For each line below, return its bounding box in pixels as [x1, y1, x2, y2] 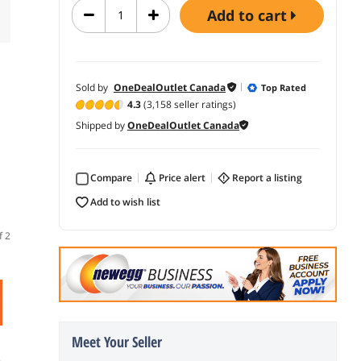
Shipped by [76, 118, 127, 132]
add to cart [217, 5, 291, 25]
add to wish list [97, 194, 160, 209]
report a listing [239, 170, 302, 185]
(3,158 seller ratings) [141, 97, 236, 111]
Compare [97, 170, 132, 185]
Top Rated [261, 81, 306, 93]
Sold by [76, 80, 110, 94]
